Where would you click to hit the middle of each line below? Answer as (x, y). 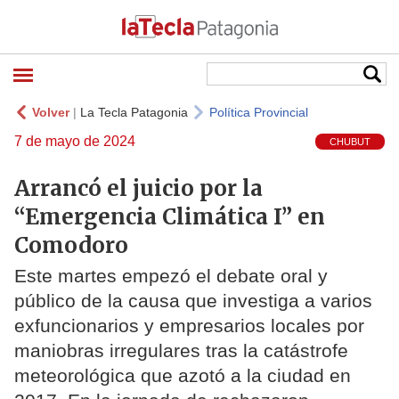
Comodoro (71, 245)
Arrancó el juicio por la (138, 188)
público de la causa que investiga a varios (193, 301)
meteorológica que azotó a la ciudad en (183, 376)
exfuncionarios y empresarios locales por (189, 326)
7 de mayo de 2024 (75, 141)
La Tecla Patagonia (134, 112)
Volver (51, 112)
